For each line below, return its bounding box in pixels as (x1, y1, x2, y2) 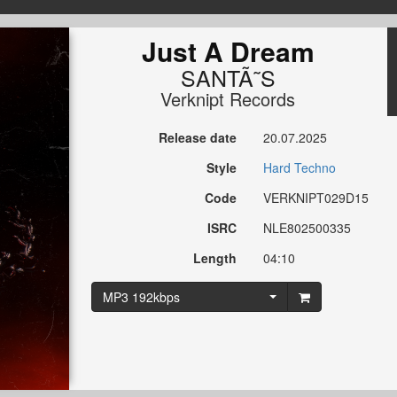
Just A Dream (141, 32, 315, 71)
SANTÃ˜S (180, 61, 276, 94)
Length (193, 249, 237, 268)
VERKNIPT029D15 (263, 189, 370, 207)
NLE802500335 (263, 219, 352, 237)
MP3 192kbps (102, 288, 180, 307)
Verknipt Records (160, 86, 296, 113)
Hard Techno (263, 159, 337, 177)
